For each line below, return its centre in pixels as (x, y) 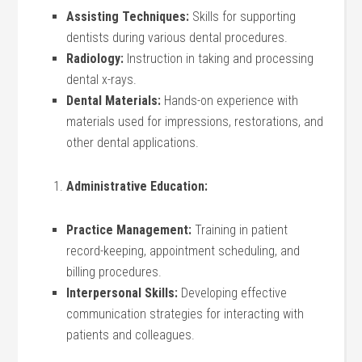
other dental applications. (133, 143)
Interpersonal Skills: (122, 293)
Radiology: (95, 59)
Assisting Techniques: (128, 17)
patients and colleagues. (131, 335)
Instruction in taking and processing (219, 59)
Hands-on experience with (230, 101)
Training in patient (240, 230)
